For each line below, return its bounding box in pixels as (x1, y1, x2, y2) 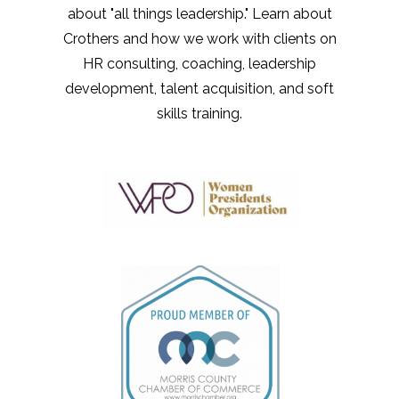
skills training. (157, 104, 242, 122)
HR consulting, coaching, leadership (83, 54, 316, 72)
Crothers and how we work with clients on (62, 29, 337, 47)
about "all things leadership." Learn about (67, 4, 332, 22)
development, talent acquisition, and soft (65, 79, 334, 97)
